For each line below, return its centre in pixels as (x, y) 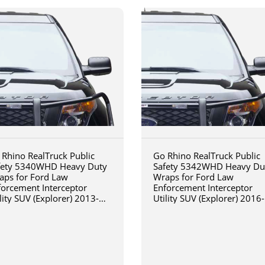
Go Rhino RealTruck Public (207, 155)
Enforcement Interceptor (203, 187)
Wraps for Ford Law (193, 177)
